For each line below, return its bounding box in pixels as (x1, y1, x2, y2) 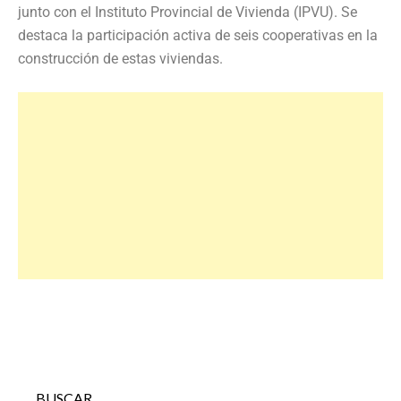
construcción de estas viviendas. (18, 49, 223, 67)
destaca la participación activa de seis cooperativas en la (18, 26, 378, 44)
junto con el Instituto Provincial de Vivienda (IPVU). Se (18, 3, 357, 21)
